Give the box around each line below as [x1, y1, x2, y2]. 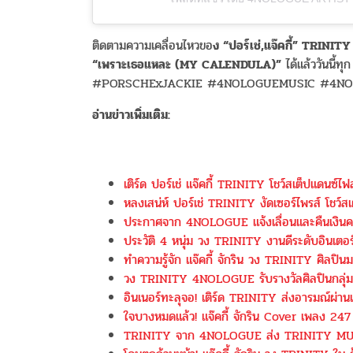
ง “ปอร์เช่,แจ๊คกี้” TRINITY [213, 35, 351, 56]
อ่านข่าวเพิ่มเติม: [92, 105, 170, 125]
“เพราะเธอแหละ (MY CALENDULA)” [92, 54, 281, 75]
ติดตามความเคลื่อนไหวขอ [92, 35, 213, 56]
